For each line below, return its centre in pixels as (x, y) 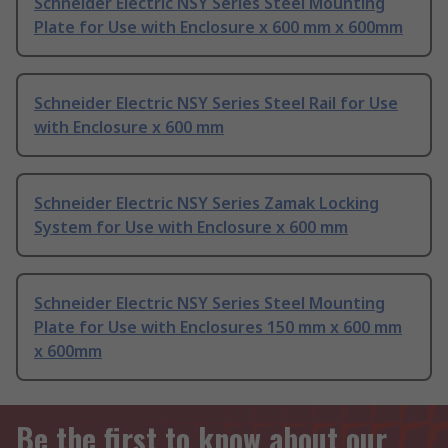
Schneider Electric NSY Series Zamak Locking (206, 203)
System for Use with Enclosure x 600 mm (191, 227)
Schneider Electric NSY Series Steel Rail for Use (216, 103)
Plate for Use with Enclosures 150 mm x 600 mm (218, 327)
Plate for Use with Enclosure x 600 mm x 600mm (218, 27)
